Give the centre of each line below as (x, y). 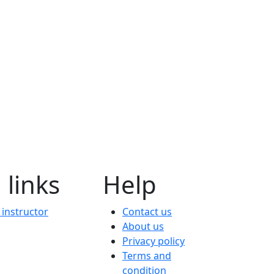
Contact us (147, 212)
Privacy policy (154, 241)
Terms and (147, 256)
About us (143, 227)
